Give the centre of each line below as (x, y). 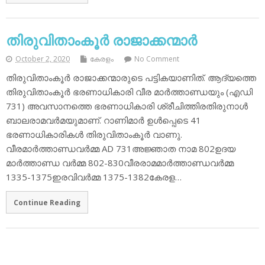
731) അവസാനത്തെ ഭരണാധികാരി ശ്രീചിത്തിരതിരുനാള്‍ (127, 106)
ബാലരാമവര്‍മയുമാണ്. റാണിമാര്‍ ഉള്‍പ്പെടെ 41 (104, 120)
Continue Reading (47, 202)
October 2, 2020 (43, 59)
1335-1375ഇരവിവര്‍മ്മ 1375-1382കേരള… (94, 177)
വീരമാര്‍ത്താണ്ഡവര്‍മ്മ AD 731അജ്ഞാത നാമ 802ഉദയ (121, 149)
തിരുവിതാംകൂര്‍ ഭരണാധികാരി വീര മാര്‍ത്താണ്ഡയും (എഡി (129, 92)
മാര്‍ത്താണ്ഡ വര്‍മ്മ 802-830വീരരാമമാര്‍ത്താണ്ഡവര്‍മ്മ (120, 163)
